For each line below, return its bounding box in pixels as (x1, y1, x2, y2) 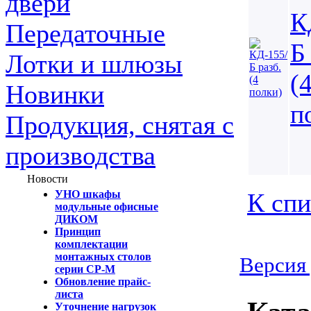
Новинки (6, 80, 104, 109)
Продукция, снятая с (6, 110, 234, 140)
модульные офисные (55, 201, 158, 212)
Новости (27, 173, 68, 185)
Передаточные (6, 19, 165, 48)
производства (6, 141, 155, 170)
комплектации (55, 238, 128, 250)
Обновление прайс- (55, 276, 151, 287)
